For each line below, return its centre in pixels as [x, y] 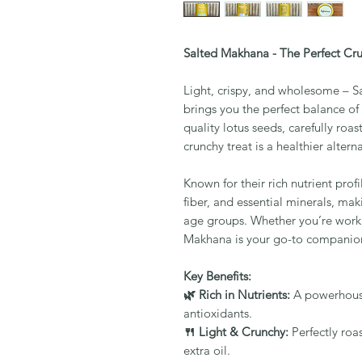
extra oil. [207, 350]
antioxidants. [218, 313]
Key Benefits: [217, 276]
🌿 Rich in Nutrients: [237, 295]
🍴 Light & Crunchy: [236, 332]
